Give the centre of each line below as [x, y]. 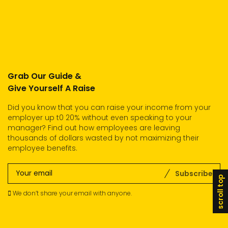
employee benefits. [42, 148]
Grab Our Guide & [45, 76]
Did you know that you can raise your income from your [109, 107]
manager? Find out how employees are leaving [94, 127]
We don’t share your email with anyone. [72, 193]
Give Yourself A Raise [51, 88]
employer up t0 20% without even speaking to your [100, 117]
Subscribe [194, 173]
